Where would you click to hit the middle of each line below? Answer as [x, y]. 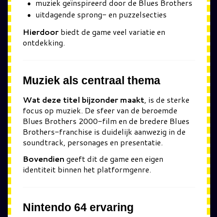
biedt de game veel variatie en [112, 32]
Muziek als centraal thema [92, 80]
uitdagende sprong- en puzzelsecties [101, 14]
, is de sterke [167, 99]
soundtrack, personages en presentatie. [93, 142]
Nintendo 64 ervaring [78, 207]
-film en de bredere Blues [144, 121]
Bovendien [44, 159]
